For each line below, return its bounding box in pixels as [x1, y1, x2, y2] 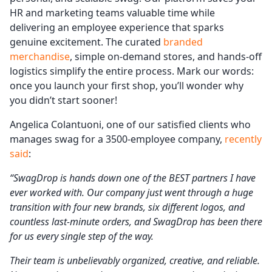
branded [163, 35, 203, 49]
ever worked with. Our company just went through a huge [10, 186, 253, 200]
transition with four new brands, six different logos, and [10, 200, 245, 214]
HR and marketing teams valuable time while [10, 6, 215, 20]
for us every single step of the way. [10, 229, 154, 243]
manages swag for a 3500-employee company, [10, 132, 225, 146]
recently [225, 132, 262, 146]
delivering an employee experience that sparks [10, 21, 224, 35]
